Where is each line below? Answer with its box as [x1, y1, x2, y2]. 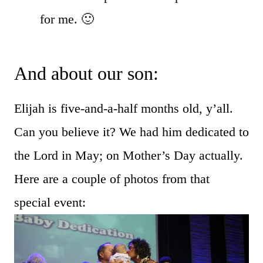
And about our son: [14, 62, 159, 84]
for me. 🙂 [40, 11, 94, 26]
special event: [14, 194, 86, 210]
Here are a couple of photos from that [14, 171, 210, 186]
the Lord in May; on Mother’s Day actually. [14, 147, 243, 163]
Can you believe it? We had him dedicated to [14, 124, 249, 139]
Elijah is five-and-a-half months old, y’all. [14, 100, 233, 116]
